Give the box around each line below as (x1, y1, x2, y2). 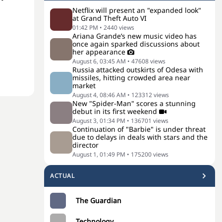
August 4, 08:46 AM (72, 91, 126, 99)
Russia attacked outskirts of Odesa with (72, 65, 203, 74)
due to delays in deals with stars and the (72, 132, 208, 142)
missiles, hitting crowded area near (72, 73, 190, 82)
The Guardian (76, 196, 121, 205)
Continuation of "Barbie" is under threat (72, 124, 206, 134)
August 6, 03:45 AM (72, 57, 126, 65)
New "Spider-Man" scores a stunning (72, 99, 196, 108)
